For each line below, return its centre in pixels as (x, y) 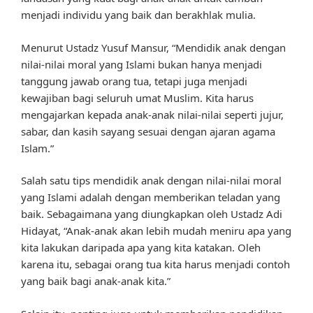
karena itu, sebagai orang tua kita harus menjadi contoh (155, 264)
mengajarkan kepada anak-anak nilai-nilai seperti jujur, (152, 114)
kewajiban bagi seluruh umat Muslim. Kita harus (137, 97)
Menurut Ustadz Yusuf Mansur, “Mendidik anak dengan (153, 47)
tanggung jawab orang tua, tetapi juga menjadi (134, 81)
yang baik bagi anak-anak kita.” (96, 281)
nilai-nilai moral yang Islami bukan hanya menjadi (141, 64)
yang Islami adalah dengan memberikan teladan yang (151, 197)
